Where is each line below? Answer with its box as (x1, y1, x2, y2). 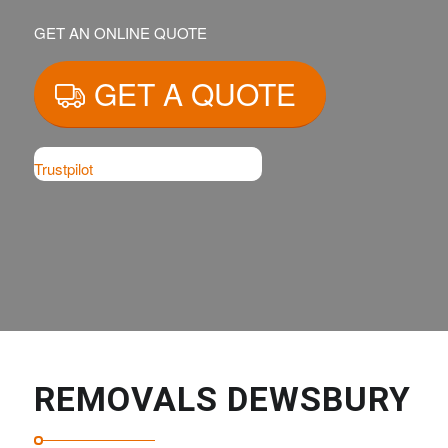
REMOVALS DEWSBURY (33, 379, 411, 419)
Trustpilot (34, 158, 93, 179)
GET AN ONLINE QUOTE (34, 22, 207, 44)
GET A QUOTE (94, 72, 296, 115)
